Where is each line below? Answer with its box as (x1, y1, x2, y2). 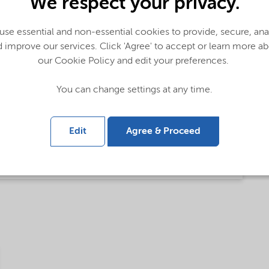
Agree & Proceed (125, 126, 201, 136)
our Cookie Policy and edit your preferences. (38, 56, 231, 66)
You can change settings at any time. (56, 85, 213, 95)
